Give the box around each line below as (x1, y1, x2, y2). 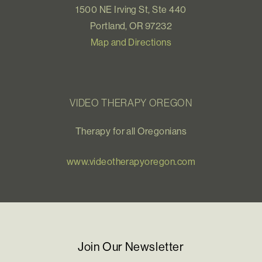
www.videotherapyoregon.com (66, 156, 196, 167)
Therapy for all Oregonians (75, 125, 187, 137)
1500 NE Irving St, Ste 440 (75, 4, 187, 15)
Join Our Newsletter (78, 239, 184, 254)
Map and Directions (90, 36, 172, 48)
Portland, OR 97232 (89, 20, 173, 32)
